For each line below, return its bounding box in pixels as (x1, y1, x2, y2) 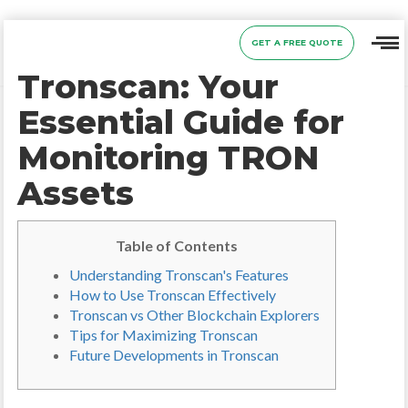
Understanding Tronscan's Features (69, 266, 290, 283)
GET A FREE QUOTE (250, 37, 342, 47)
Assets (17, 173, 135, 213)
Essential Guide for (17, 102, 345, 142)
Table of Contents (116, 237, 239, 254)
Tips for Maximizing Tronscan (69, 326, 259, 343)
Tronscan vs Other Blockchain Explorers (69, 306, 321, 323)
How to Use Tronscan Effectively (69, 286, 277, 303)
